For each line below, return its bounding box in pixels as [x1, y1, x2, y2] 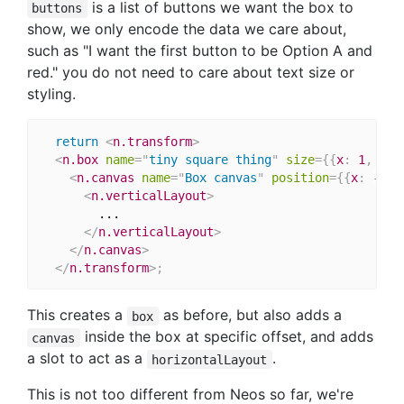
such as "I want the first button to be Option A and [27, 41, 372, 60]
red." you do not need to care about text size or [27, 63, 354, 82]
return [54, 133, 98, 149]
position [271, 170, 329, 185]
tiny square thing [148, 151, 271, 167]
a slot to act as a [27, 349, 147, 368]
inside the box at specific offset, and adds [79, 327, 373, 346]
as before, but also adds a [158, 306, 342, 325]
